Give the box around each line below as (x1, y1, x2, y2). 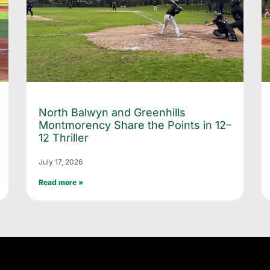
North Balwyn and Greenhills (39, 105, 186, 119)
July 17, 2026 (39, 157, 83, 166)
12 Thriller (39, 131, 89, 144)
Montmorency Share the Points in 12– (39, 118, 231, 131)
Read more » (39, 177, 83, 187)
